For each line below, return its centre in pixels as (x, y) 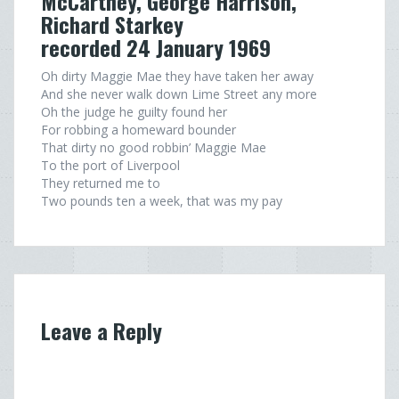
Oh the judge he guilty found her (134, 112)
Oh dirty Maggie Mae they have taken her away (177, 76)
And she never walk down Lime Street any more (179, 94)
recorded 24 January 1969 (156, 47)
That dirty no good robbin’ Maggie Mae (154, 147)
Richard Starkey (112, 24)
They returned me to (101, 183)
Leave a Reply (102, 330)
